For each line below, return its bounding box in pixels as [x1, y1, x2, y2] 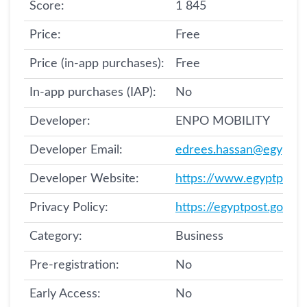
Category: [29, 230, 82, 243]
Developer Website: [29, 173, 139, 185]
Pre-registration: [29, 259, 119, 271]
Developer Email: [29, 144, 123, 156]
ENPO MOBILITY [175, 115, 270, 127]
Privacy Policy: [29, 201, 108, 214]
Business [175, 230, 223, 243]
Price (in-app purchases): [29, 58, 164, 70]
